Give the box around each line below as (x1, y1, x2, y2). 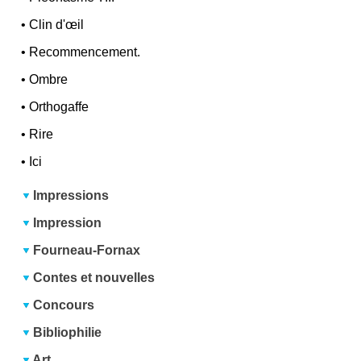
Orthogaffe (29, 99, 89, 114)
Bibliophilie (33, 325, 102, 339)
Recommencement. (29, 44, 141, 59)
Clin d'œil (29, 17, 85, 31)
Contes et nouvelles (33, 270, 156, 284)
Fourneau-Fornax (33, 243, 141, 257)
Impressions (33, 188, 110, 202)
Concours (33, 297, 95, 312)
